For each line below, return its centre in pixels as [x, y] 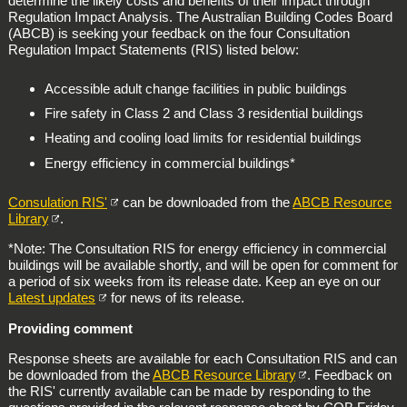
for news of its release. [176, 298]
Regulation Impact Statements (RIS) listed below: [153, 49]
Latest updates [51, 298]
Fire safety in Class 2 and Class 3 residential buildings [203, 114]
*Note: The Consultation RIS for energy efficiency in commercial [197, 249]
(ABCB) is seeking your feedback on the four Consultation [179, 33]
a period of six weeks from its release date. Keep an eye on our [194, 282]
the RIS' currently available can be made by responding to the [189, 392]
